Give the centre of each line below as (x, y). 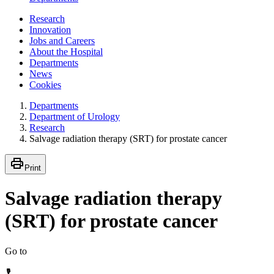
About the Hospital (66, 51)
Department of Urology (75, 116)
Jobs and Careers (62, 40)
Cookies (45, 84)
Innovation (50, 29)
